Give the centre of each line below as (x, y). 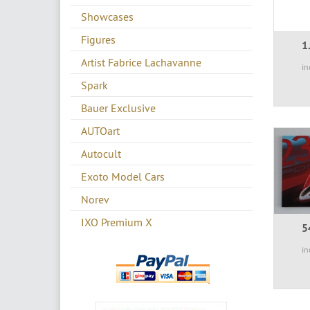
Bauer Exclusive (118, 108)
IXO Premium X (117, 222)
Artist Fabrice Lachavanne (141, 62)
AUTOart (100, 130)
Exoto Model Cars (123, 176)
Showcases (107, 16)
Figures (98, 39)
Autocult (101, 153)
